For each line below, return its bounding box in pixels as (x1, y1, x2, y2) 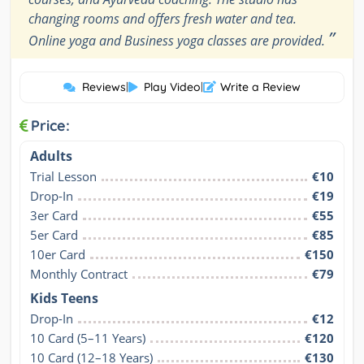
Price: (31, 116, 70, 136)
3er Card (30, 207, 78, 224)
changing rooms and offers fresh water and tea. (28, 10, 297, 28)
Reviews (82, 80, 126, 95)
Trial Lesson (30, 168, 97, 185)
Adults (30, 147, 72, 166)
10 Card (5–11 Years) (30, 330, 145, 347)
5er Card (30, 227, 78, 244)
